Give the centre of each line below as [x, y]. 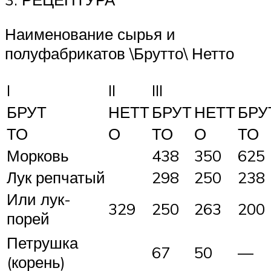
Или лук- [39, 199]
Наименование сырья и [90, 34]
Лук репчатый [56, 178]
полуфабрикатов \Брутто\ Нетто [119, 54]
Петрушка [42, 243]
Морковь [38, 156]
